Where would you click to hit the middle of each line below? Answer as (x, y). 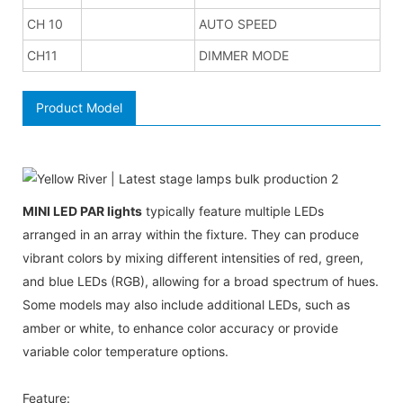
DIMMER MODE (244, 55)
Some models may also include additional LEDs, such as (186, 304)
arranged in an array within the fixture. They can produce (191, 234)
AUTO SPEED (238, 23)
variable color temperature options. (125, 351)
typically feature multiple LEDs (233, 210)
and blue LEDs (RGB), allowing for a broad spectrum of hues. (201, 281)
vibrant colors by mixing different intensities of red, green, (193, 257)
